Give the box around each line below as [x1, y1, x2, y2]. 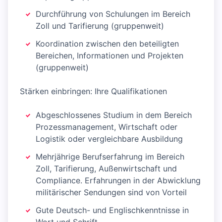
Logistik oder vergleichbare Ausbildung [36, 134, 183, 144]
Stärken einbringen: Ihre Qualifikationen [20, 86, 167, 96]
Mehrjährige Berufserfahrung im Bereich [36, 152, 184, 162]
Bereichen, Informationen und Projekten [36, 51, 183, 60]
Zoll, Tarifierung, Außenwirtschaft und [36, 164, 177, 173]
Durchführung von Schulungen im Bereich [36, 9, 190, 19]
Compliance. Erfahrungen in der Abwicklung [36, 175, 201, 185]
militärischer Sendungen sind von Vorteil [36, 187, 187, 197]
